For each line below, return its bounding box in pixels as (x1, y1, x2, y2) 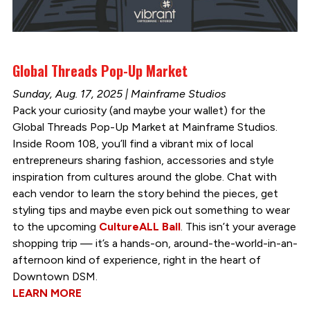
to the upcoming (12, 219, 99, 233)
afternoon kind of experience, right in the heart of (12, 253, 261, 266)
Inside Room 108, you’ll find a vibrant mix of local (12, 136, 253, 150)
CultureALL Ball (98, 219, 181, 233)
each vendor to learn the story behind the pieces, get (12, 186, 278, 200)
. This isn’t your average (180, 219, 296, 233)
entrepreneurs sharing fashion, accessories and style (12, 153, 274, 167)
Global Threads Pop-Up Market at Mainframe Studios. (12, 120, 277, 134)
